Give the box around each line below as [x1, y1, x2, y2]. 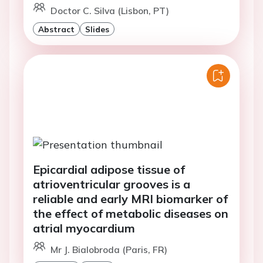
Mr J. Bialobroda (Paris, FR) [50, 244, 167, 256]
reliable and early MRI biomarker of [33, 191, 228, 207]
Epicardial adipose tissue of [33, 162, 185, 177]
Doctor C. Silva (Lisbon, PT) [50, 4, 169, 16]
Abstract [38, 23, 75, 34]
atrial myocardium [33, 221, 135, 236]
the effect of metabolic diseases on [33, 206, 228, 221]
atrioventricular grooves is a [33, 177, 190, 192]
